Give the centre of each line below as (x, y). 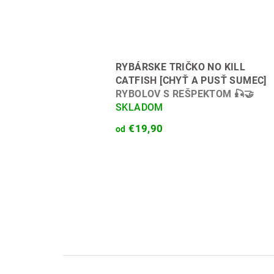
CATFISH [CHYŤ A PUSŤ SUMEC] (191, 80)
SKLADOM (139, 107)
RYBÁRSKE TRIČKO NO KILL (181, 67)
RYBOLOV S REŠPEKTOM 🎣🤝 (185, 94)
